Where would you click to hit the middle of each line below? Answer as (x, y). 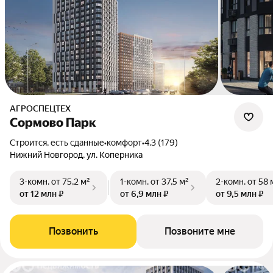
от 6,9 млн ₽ (144, 194)
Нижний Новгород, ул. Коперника (76, 155)
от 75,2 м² (71, 182)
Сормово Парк (53, 122)
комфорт (124, 143)
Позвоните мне (200, 231)
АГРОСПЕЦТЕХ (43, 108)
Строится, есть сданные (60, 143)
